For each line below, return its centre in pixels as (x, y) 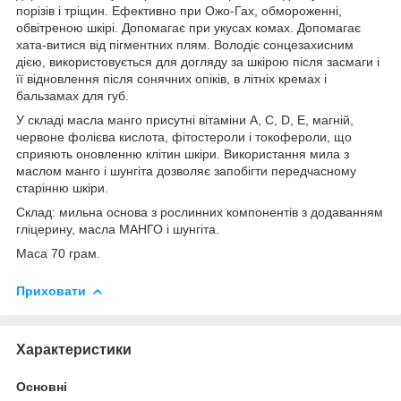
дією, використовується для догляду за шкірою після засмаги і (198, 61)
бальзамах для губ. (73, 95)
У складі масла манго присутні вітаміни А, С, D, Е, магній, (185, 119)
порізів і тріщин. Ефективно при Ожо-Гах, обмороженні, (179, 10)
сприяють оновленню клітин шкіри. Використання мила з (183, 154)
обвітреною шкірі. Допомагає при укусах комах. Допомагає (188, 27)
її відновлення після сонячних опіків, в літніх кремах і (171, 78)
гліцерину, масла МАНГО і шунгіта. (118, 229)
